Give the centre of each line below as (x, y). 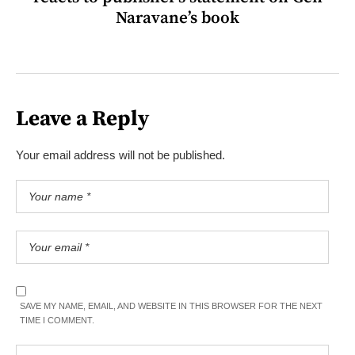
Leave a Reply (82, 119)
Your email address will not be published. (120, 155)
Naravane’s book (177, 19)
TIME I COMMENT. (57, 321)
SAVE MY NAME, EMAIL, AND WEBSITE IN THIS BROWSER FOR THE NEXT (171, 306)
